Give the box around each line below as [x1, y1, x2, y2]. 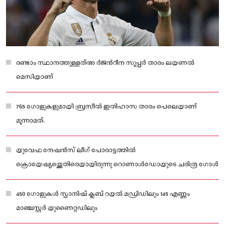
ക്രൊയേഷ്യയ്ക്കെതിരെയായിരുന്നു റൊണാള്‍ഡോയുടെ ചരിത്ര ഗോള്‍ [16, 160, 218, 169]
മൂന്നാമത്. [16, 116, 45, 125]
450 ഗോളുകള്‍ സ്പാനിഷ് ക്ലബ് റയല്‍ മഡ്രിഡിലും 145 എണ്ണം [16, 189, 190, 198]
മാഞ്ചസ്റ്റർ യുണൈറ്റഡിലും [16, 203, 97, 212]
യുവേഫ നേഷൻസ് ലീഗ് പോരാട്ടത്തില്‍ [16, 146, 136, 155]
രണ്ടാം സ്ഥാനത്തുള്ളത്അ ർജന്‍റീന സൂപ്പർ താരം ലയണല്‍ [16, 58, 194, 67]
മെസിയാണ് [16, 72, 53, 81]
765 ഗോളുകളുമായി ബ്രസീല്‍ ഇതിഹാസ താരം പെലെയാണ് [16, 102, 197, 111]
